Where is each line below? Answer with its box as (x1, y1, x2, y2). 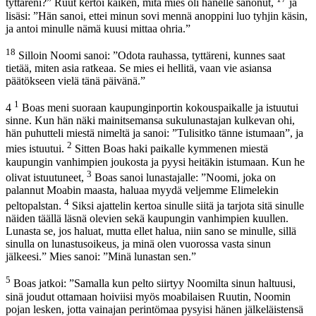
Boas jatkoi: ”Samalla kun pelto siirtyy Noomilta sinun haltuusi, (11, 277, 296, 290)
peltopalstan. (6, 200, 64, 212)
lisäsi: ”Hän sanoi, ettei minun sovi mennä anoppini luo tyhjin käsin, (6, 9, 308, 22)
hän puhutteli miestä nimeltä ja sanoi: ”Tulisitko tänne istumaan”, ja (6, 127, 303, 140)
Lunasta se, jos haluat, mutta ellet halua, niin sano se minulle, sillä (6, 225, 296, 238)
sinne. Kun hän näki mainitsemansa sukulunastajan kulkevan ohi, (6, 114, 295, 127)
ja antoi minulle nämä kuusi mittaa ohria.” (6, 22, 190, 35)
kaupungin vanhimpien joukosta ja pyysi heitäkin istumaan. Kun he (6, 155, 305, 168)
